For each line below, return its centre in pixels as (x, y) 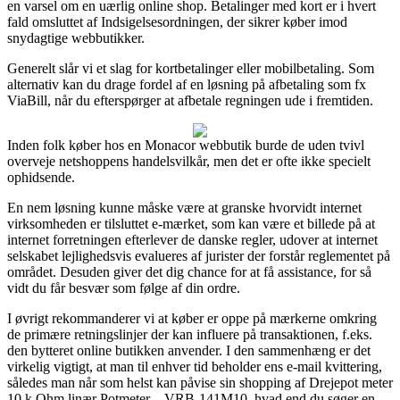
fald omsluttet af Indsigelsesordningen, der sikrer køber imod (177, 21)
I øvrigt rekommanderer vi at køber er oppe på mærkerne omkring (192, 318)
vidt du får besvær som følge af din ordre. (124, 287)
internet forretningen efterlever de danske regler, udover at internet (192, 239)
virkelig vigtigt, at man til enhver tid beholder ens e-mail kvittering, (195, 366)
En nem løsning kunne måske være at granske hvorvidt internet (184, 207)
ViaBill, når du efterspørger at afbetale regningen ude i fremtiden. (190, 100)
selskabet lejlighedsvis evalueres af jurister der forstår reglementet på (199, 255)
